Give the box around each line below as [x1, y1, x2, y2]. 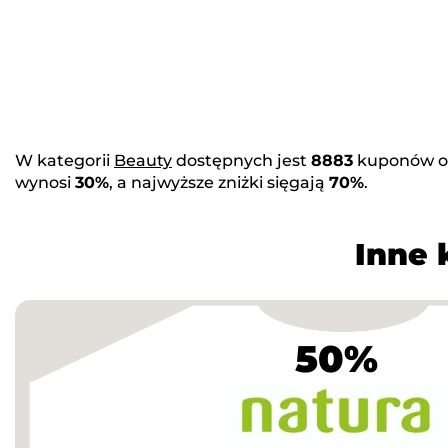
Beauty [114, 150, 172, 170]
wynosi [15, 172, 75, 192]
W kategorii [15, 150, 114, 170]
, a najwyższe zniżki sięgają [109, 172, 329, 192]
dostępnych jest [172, 150, 311, 170]
